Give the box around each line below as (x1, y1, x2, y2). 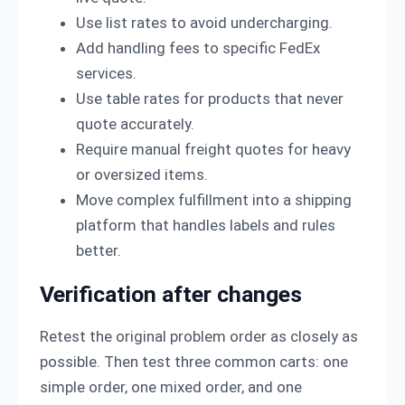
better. (76, 241, 121, 260)
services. (76, 64, 137, 83)
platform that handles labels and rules (76, 216, 335, 235)
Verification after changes (40, 281, 302, 308)
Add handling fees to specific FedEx (76, 39, 320, 58)
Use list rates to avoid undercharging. (76, 14, 333, 33)
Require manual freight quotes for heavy (76, 140, 351, 159)
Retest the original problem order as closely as (40, 326, 358, 345)
